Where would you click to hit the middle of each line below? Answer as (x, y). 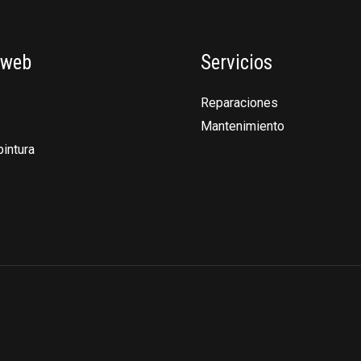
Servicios (237, 62)
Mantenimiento (243, 127)
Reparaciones (239, 103)
